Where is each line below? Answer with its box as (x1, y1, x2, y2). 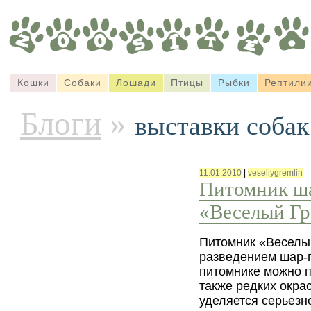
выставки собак (135, 112, 309, 140)
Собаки (64, 77, 101, 88)
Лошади (116, 77, 156, 88)
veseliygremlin (248, 168, 303, 178)
